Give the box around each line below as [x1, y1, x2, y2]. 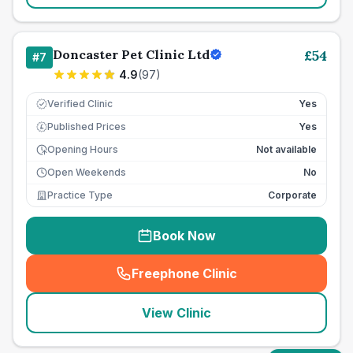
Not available [256, 143, 317, 155]
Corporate [268, 189, 317, 201]
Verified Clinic [47, 98, 113, 110]
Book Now [153, 228, 216, 243]
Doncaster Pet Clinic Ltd [53, 46, 210, 62]
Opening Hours [47, 143, 118, 155]
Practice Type [47, 189, 113, 201]
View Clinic [142, 305, 211, 321]
